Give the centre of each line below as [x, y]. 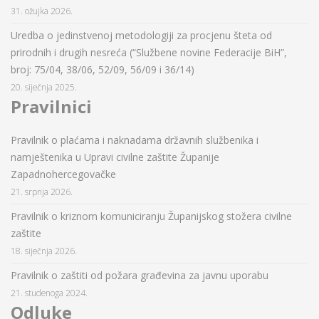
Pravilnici [51, 107]
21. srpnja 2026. [42, 192]
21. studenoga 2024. [49, 293]
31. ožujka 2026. [42, 11]
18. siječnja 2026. [44, 251]
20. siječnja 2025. [44, 87]
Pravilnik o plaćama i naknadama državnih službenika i [135, 140]
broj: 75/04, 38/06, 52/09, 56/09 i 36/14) [103, 70]
